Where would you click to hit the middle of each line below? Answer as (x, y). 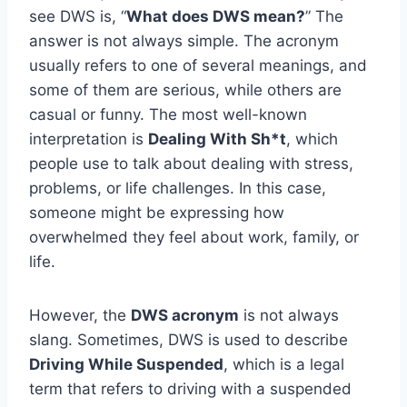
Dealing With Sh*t (217, 139)
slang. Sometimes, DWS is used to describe (189, 340)
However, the (80, 316)
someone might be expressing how (157, 213)
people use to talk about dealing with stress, (191, 164)
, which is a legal (284, 365)
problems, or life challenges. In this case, (178, 189)
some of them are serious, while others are (185, 90)
